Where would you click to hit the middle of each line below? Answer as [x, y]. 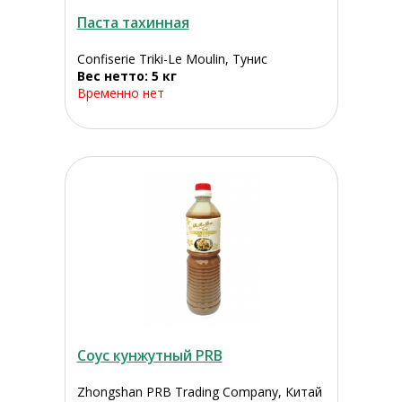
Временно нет [120, 93]
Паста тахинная [133, 23]
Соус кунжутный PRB [149, 356]
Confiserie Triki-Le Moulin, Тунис [172, 59]
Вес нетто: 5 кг [127, 76]
